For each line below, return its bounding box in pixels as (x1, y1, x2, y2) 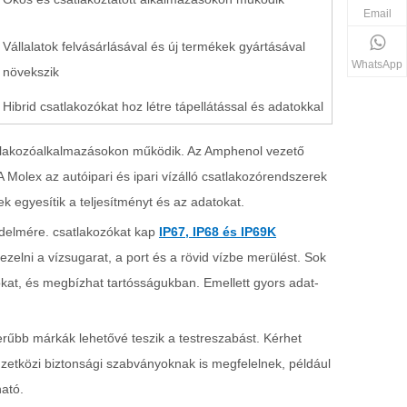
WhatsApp (352, 57, 402, 71)
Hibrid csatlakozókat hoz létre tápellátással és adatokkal (3, 99, 323, 114)
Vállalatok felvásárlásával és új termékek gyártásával (3, 39, 305, 54)
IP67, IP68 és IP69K (159, 224, 276, 239)
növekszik (3, 65, 59, 79)
